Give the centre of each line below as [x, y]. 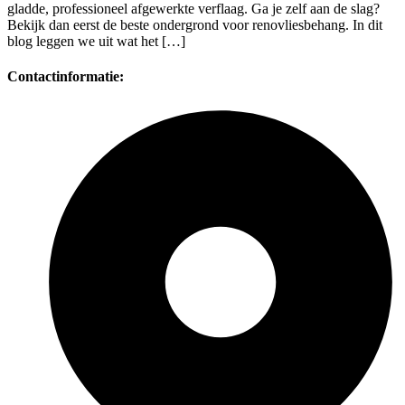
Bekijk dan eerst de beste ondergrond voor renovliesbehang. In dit [195, 25]
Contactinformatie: [66, 77]
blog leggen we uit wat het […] [96, 42]
